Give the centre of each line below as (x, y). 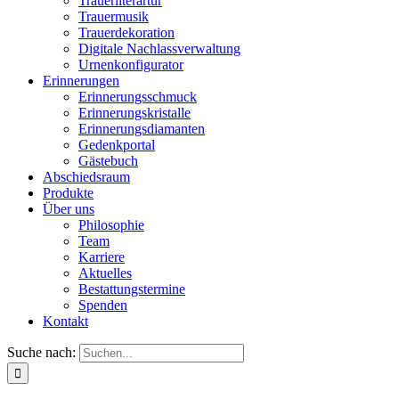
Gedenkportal (117, 145)
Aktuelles (105, 273)
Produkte (68, 193)
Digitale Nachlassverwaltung (159, 49)
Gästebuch (108, 161)
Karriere (102, 257)
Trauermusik (114, 16)
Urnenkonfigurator (131, 65)
